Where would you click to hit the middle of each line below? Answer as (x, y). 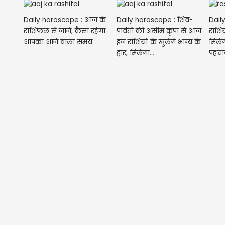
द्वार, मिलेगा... (135, 53)
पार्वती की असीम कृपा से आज (159, 31)
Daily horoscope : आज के (65, 20)
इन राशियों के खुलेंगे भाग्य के (158, 42)
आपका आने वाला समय (58, 42)
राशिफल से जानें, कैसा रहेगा (65, 31)
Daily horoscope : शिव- (154, 20)
